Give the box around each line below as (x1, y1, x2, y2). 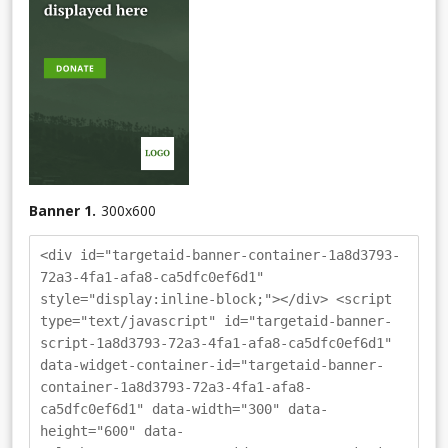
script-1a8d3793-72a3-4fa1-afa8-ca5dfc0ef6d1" (40, 334, 392, 351)
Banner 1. (29, 200, 96, 220)
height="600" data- (40, 422, 184, 439)
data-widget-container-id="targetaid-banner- (40, 356, 384, 373)
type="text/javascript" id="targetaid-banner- (40, 312, 392, 329)
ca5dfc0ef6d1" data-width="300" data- (40, 400, 328, 417)
